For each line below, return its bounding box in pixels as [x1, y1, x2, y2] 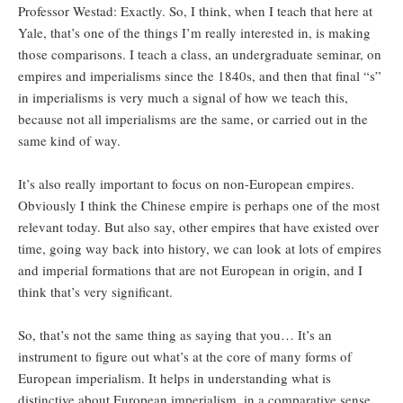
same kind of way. [18, 131, 125, 150]
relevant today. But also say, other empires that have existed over [18, 218, 379, 237]
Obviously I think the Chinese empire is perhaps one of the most [18, 196, 380, 215]
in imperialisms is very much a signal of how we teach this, [18, 88, 348, 107]
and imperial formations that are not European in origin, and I [18, 261, 363, 280]
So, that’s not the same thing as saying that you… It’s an [18, 326, 332, 345]
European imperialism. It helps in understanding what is [18, 369, 331, 388]
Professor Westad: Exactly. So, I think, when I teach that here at [18, 2, 372, 21]
